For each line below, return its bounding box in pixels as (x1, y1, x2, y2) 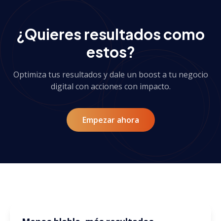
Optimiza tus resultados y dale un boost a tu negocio (13, 69, 208, 80)
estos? (86, 42, 135, 62)
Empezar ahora (82, 114, 139, 126)
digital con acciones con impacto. (50, 81, 171, 92)
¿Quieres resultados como (16, 25, 205, 44)
